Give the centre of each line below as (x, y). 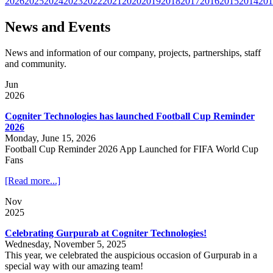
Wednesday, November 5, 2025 (66, 244)
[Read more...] (33, 180)
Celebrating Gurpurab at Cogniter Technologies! (106, 233)
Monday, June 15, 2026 (50, 138)
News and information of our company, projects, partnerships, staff (133, 52)
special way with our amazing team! (74, 266)
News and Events (58, 27)
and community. (36, 63)
